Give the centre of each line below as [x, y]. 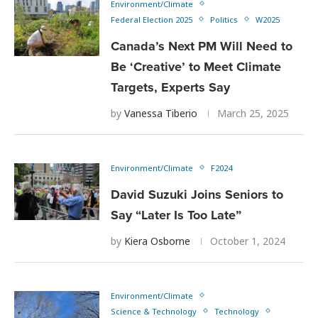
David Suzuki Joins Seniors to [197, 194]
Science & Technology [154, 311]
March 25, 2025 [253, 113]
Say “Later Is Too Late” [176, 215]
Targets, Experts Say [170, 87]
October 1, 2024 [248, 241]
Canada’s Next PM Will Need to [202, 46]
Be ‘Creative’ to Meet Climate [196, 66]
